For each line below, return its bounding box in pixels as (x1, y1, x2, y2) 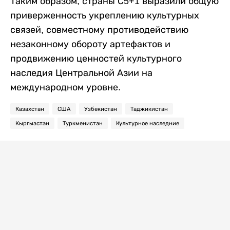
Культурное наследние (116, 120, 179, 126)
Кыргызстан (15, 120, 49, 126)
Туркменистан (63, 120, 103, 126)
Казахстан (15, 105, 44, 112)
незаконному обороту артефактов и (10, 39, 170, 49)
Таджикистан (130, 105, 168, 112)
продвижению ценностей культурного (10, 53, 182, 64)
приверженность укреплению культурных (10, 10, 199, 21)
